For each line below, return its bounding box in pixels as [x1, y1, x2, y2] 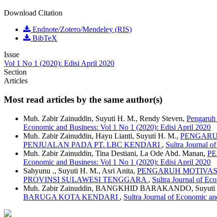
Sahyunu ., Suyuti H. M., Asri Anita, [23, 166, 137, 175]
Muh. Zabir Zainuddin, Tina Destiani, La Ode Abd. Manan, [23, 149, 207, 157]
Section [4, 68, 27, 77]
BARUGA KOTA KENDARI [23, 192, 120, 201]
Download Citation [4, 9, 62, 17]
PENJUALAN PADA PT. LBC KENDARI [23, 140, 162, 149]
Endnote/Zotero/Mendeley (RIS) [31, 25, 132, 34]
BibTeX [31, 34, 57, 43]
